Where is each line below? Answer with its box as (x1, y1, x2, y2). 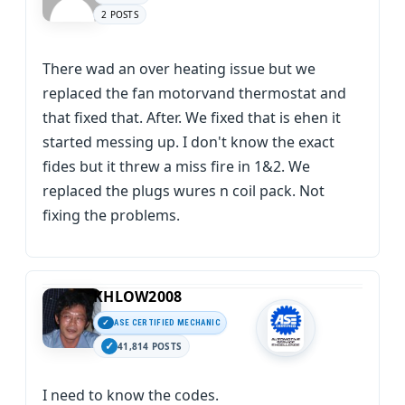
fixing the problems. (42, 205, 180, 225)
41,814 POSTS (118, 340, 182, 353)
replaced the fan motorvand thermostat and (42, 83, 346, 103)
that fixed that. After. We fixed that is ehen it (42, 108, 341, 127)
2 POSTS (101, 8, 138, 21)
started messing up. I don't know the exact (42, 132, 334, 152)
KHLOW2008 (93, 287, 183, 306)
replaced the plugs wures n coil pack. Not (42, 181, 325, 201)
